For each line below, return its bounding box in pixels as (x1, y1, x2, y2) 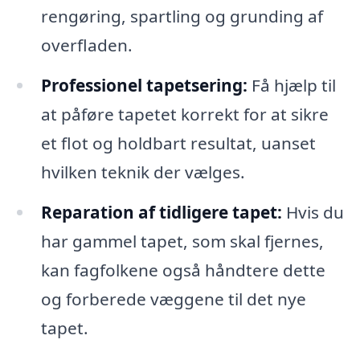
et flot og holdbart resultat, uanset (40, 131, 316, 154)
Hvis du (281, 200, 344, 223)
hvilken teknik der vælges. (40, 160, 245, 183)
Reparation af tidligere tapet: (40, 200, 282, 223)
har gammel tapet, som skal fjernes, (40, 229, 324, 252)
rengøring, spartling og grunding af (40, 5, 323, 28)
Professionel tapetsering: (40, 73, 247, 96)
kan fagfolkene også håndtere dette (40, 258, 325, 281)
